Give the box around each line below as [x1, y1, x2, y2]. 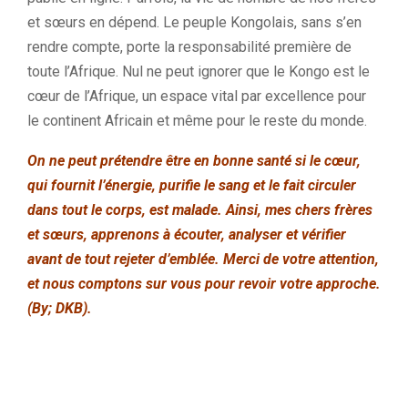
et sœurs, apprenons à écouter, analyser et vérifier [27, 226, 346, 243]
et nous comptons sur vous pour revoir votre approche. [27, 275, 381, 292]
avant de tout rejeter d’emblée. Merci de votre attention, [27, 250, 379, 268]
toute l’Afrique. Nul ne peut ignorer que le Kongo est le [27, 63, 370, 80]
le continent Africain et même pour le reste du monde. [27, 112, 367, 129]
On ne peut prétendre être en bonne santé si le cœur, [27, 152, 361, 169]
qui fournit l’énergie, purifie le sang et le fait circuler [27, 177, 356, 194]
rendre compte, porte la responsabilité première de [27, 38, 352, 56]
